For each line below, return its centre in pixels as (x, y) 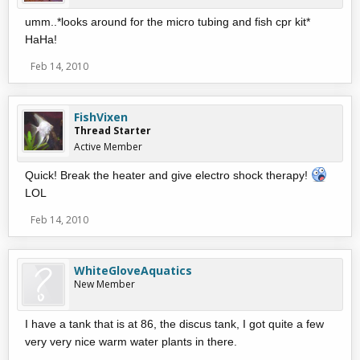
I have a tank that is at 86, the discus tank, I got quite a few (174, 324)
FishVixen (101, 117)
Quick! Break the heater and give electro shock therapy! (168, 175)
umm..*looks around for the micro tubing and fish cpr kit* (168, 22)
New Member (104, 284)
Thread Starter (112, 131)
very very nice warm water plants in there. (131, 342)
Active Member (108, 147)
